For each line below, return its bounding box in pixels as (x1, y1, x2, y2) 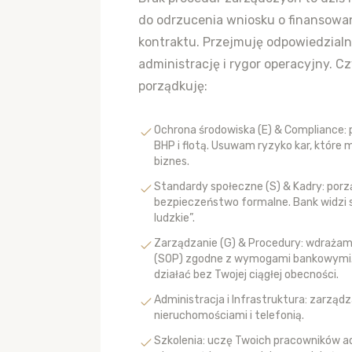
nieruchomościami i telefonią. (154, 309, 304, 322)
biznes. (154, 155, 189, 168)
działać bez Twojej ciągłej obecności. (154, 268, 339, 281)
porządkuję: (138, 79, 207, 93)
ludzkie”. (154, 211, 195, 225)
